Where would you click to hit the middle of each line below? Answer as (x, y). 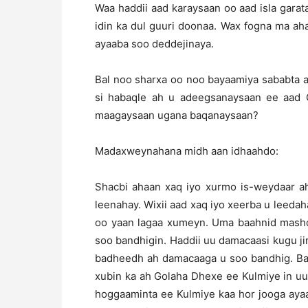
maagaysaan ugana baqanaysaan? (177, 115)
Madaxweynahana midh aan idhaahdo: (187, 151)
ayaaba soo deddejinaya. (154, 43)
